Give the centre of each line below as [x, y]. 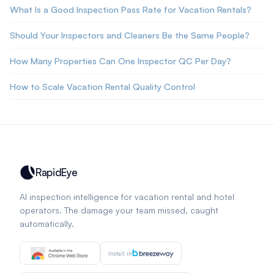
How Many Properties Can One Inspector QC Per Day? [120, 61]
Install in [120, 254]
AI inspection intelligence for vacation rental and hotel [127, 197]
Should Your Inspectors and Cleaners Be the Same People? [130, 35]
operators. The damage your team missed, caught [119, 210]
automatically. [47, 224]
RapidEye [57, 172]
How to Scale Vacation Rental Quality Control [102, 87]
